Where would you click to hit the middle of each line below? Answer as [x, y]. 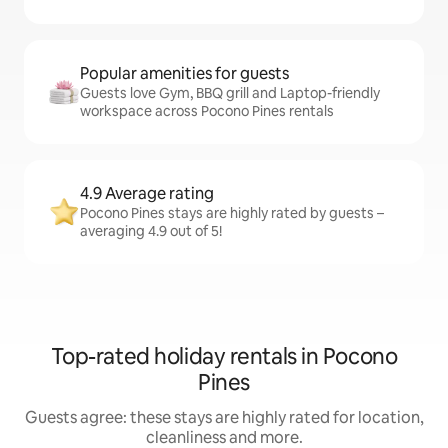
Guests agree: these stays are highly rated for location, [224, 417]
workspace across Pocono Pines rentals [207, 111]
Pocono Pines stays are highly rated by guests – [232, 213]
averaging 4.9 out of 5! [151, 231]
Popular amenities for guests [184, 73]
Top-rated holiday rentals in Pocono [224, 356]
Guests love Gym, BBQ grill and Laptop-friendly [230, 93]
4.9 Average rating [147, 193]
